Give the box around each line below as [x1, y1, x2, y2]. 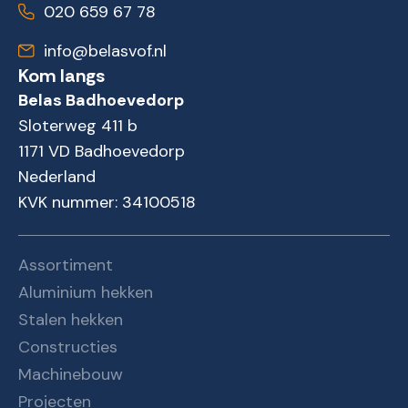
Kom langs [18, 64, 105, 87]
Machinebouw [18, 363, 123, 385]
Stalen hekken [18, 309, 123, 331]
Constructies [18, 336, 117, 358]
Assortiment [18, 254, 113, 276]
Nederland [18, 166, 96, 188]
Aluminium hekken [18, 281, 153, 303]
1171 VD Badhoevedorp [18, 140, 185, 162]
